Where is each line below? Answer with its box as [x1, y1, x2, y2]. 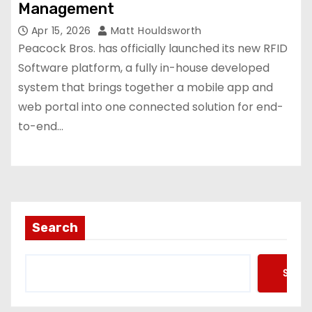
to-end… [18, 118, 63, 134]
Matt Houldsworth [107, 23, 202, 38]
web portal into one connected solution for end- [18, 98, 283, 115]
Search [32, 219, 78, 235]
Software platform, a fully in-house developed [18, 59, 270, 76]
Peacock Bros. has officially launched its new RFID [18, 40, 288, 56]
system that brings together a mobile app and [18, 79, 273, 95]
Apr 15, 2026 [31, 23, 94, 38]
